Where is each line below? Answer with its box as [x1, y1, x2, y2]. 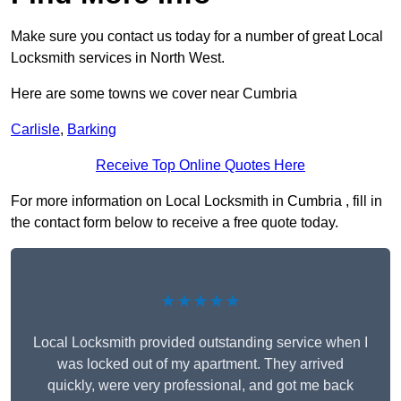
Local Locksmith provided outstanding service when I [33, 335, 368, 351]
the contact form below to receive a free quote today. [11, 215, 338, 231]
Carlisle [11, 122, 60, 138]
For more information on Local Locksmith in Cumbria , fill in [11, 193, 382, 209]
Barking [67, 122, 116, 138]
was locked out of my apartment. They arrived [57, 356, 344, 372]
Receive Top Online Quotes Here [96, 158, 305, 174]
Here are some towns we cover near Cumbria [11, 86, 297, 102]
